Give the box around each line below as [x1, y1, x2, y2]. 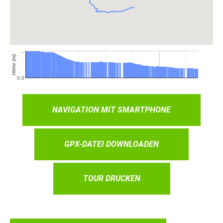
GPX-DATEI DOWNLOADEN [64, 139, 159, 149]
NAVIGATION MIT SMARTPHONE [52, 105, 171, 114]
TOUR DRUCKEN [83, 173, 140, 183]
